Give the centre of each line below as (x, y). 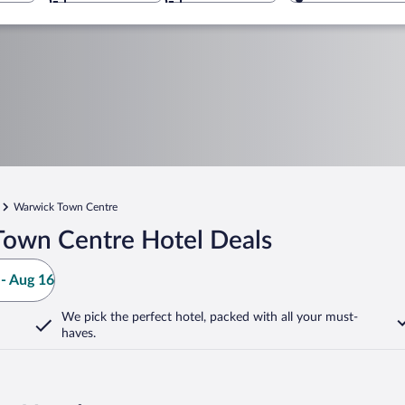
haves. (79, 334)
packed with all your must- (282, 317)
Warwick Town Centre (66, 207)
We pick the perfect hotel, (134, 317)
